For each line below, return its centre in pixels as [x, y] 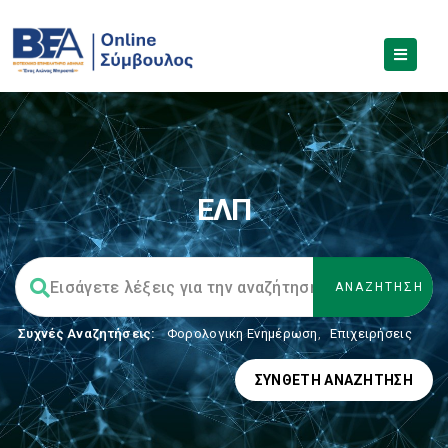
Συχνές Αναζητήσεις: [87, 333]
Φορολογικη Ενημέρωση [242, 333]
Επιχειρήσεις [371, 333]
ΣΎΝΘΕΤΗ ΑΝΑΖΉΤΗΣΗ [333, 380]
